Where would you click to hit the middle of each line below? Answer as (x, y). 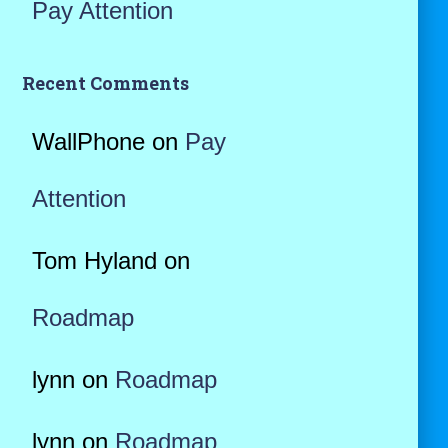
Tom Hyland (94, 260)
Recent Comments (105, 83)
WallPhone (88, 141)
